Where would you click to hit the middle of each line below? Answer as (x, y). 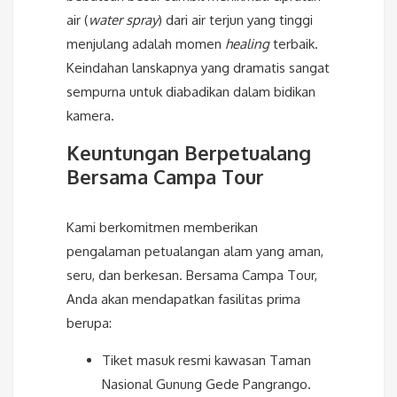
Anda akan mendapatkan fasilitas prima (183, 299)
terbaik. (294, 43)
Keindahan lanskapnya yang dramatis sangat (198, 67)
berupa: (89, 323)
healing (247, 43)
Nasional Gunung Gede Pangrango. (206, 384)
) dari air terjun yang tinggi (235, 19)
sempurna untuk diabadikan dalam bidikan (191, 91)
